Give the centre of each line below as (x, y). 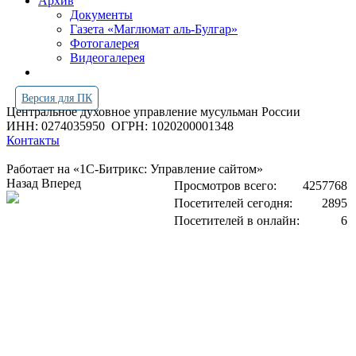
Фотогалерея (104, 43)
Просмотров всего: (225, 186)
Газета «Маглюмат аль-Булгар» (154, 29)
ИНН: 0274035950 (59, 126)
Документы (101, 15)
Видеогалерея (107, 58)
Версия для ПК (57, 98)
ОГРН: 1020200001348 (172, 126)
